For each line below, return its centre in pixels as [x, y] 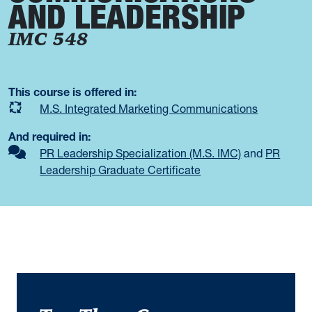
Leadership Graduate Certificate [120, 170]
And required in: [49, 136]
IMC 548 [48, 40]
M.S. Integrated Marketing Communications [149, 109]
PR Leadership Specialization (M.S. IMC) [141, 153]
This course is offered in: [72, 92]
